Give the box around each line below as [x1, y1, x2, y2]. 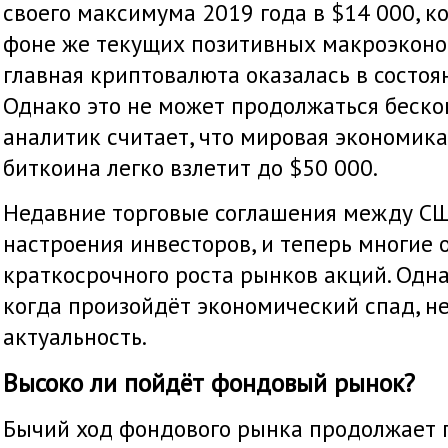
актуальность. [3, 321, 147, 352]
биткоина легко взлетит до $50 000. [3, 152, 378, 183]
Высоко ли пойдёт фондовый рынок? [3, 366, 415, 399]
